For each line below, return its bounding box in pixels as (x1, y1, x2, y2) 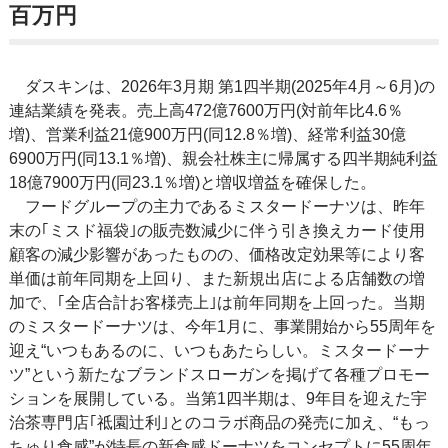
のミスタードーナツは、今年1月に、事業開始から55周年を (8, 318, 436, 336)
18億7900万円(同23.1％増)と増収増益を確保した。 (8, 174, 376, 192)
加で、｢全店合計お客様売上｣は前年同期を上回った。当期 (8, 294, 425, 312)
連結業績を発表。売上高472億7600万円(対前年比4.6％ (8, 102, 403, 120)
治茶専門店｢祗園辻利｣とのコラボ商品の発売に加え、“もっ (8, 414, 430, 432)
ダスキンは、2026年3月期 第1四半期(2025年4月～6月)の (8, 78, 435, 96)
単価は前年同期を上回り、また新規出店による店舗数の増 (8, 270, 425, 288)
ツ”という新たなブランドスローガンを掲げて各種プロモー (8, 366, 430, 384)
